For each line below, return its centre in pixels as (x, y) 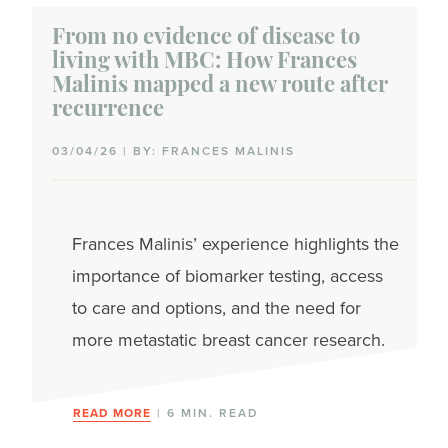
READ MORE (111, 412)
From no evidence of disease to (205, 38)
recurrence (107, 110)
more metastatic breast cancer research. (228, 339)
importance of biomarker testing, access (227, 275)
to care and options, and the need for (216, 307)
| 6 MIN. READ (205, 412)
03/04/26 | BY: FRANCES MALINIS (173, 150)
